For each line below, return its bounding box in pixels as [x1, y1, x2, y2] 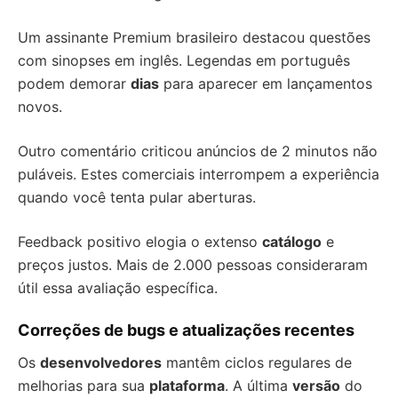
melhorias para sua [18, 377, 149, 395]
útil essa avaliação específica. [18, 279, 218, 298]
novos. [18, 98, 62, 116]
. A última [225, 377, 292, 395]
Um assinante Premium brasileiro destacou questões [18, 28, 370, 47]
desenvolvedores [40, 354, 162, 372]
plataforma [149, 377, 225, 395]
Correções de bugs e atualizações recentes [18, 321, 354, 340]
